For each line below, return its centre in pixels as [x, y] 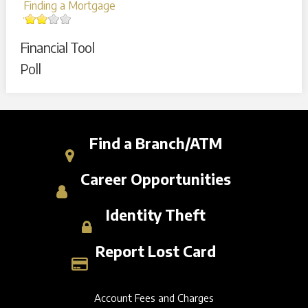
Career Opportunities [155, 179]
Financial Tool [57, 47]
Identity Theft [155, 215]
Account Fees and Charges [154, 297]
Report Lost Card [155, 251]
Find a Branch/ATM [155, 143]
